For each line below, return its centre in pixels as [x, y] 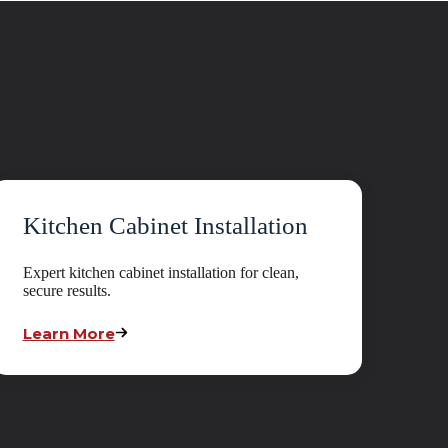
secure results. [66, 291]
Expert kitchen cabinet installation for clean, [160, 273]
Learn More [68, 334]
